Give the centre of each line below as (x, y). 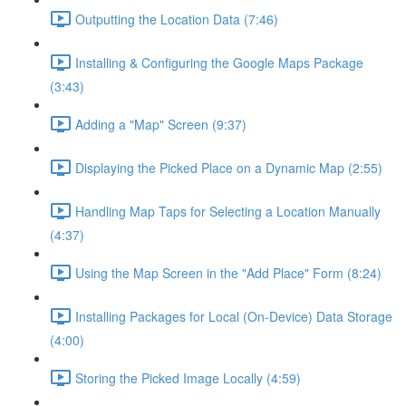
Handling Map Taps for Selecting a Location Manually (228, 211)
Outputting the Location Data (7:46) (177, 19)
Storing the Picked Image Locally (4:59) (188, 377)
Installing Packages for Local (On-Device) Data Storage (234, 316)
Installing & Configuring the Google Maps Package (219, 62)
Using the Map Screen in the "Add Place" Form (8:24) (228, 272)
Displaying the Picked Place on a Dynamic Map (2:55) (229, 167)
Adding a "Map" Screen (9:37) (161, 124)
